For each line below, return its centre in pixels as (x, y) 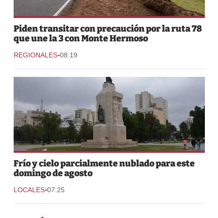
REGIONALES (35, 55)
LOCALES (29, 190)
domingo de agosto (53, 173)
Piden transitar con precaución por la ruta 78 (108, 28)
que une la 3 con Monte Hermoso (81, 38)
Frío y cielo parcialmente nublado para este (104, 163)
